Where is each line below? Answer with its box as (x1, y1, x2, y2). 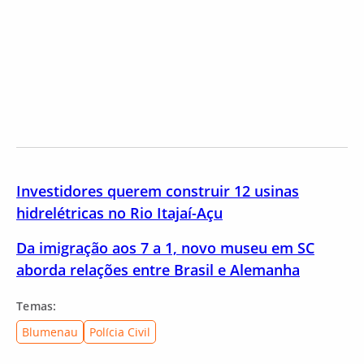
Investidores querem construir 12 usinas (16, 181, 299, 201)
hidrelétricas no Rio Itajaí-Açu (16, 203, 223, 223)
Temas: (16, 298, 57, 314)
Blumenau (22, 324, 78, 340)
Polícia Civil (89, 324, 150, 340)
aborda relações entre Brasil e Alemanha (16, 260, 300, 279)
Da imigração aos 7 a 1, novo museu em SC (16, 238, 314, 258)
